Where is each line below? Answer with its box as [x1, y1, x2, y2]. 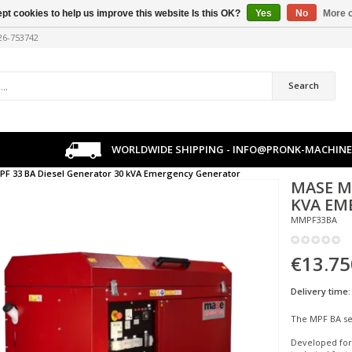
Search [288, 79, 319, 91]
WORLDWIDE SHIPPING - [109, 142, 233, 157]
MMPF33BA [291, 214, 338, 226]
